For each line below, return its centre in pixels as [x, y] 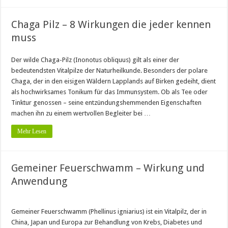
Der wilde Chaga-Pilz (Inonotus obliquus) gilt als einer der [95, 60]
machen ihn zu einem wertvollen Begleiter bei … [81, 113]
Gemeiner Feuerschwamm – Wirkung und [108, 168]
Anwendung [39, 181]
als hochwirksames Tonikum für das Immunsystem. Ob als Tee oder [110, 92]
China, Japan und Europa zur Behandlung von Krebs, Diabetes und [107, 222]
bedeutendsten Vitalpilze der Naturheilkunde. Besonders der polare [110, 70]
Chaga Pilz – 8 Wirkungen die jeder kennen [111, 24]
